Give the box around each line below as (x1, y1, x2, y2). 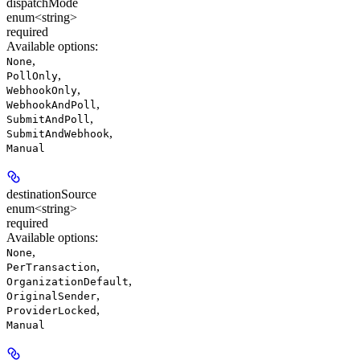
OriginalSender (6, 290, 96, 302)
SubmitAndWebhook (6, 128, 109, 140)
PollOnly (6, 70, 58, 82)
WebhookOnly (6, 84, 77, 96)
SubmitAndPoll (6, 113, 90, 125)
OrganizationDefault (6, 276, 129, 288)
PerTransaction (6, 261, 96, 273)
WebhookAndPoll (6, 99, 96, 111)
